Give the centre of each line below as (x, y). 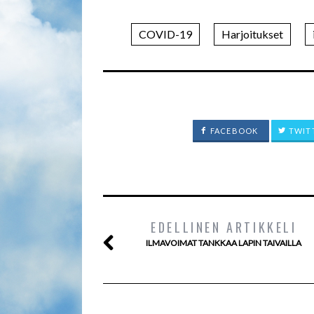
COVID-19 (165, 34)
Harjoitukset (252, 34)
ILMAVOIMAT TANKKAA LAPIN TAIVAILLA (224, 243)
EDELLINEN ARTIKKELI (224, 227)
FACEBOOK (233, 131)
